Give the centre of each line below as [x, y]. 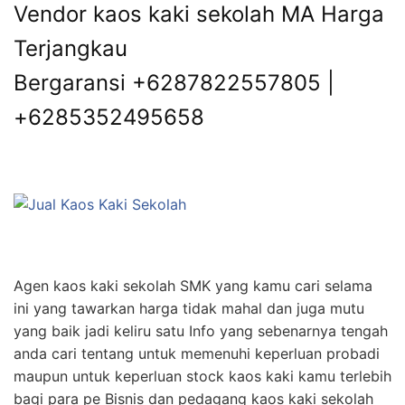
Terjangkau [71, 48]
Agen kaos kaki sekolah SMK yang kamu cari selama [193, 285]
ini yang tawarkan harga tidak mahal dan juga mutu [189, 308]
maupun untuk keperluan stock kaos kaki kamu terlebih [202, 376]
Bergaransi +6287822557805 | [174, 82]
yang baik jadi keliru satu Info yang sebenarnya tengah [201, 330]
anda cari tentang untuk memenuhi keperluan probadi [197, 353]
